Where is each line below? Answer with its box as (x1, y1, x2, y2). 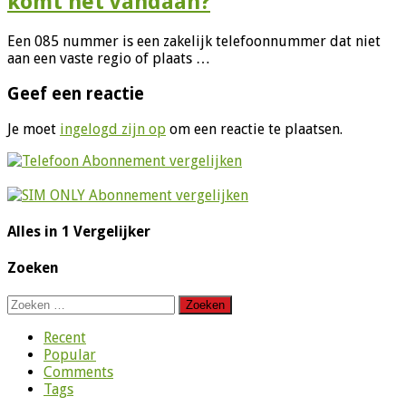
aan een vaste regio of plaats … (7, 50, 210, 68)
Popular (43, 346, 96, 364)
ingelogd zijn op (60, 120, 166, 138)
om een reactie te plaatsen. (166, 120, 343, 138)
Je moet (7, 120, 60, 138)
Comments (43, 363, 113, 382)
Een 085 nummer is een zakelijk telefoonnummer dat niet (7, 33, 381, 51)
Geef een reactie (7, 83, 144, 103)
